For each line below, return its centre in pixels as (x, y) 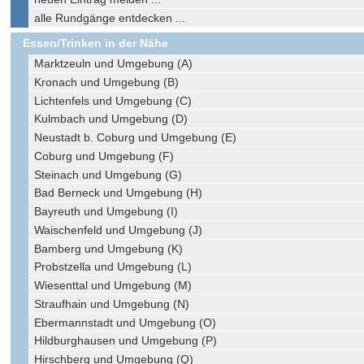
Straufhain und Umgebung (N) (112, 303)
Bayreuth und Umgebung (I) (106, 212)
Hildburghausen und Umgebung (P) (126, 341)
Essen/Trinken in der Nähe (95, 43)
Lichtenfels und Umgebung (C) (113, 100)
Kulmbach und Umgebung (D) (111, 119)
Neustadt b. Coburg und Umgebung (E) (136, 138)
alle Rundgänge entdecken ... (110, 17)
